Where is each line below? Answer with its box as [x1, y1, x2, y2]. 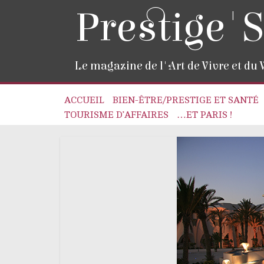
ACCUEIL [64, 95, 104, 105]
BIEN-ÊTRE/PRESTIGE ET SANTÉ [113, 95, 259, 105]
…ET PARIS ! [177, 110, 232, 120]
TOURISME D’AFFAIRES [64, 110, 169, 120]
